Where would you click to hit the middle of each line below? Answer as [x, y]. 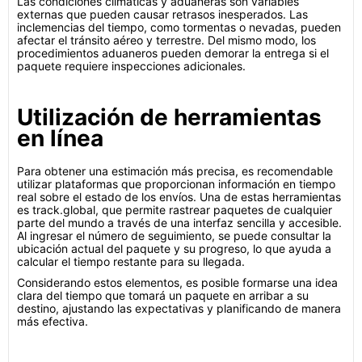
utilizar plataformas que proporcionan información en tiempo [176, 184]
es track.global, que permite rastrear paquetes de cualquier [175, 210]
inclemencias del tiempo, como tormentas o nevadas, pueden [179, 27]
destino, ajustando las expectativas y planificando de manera [179, 308]
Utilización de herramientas [169, 117]
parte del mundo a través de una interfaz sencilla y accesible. [179, 223]
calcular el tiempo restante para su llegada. [131, 261]
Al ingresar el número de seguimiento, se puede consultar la [174, 236]
